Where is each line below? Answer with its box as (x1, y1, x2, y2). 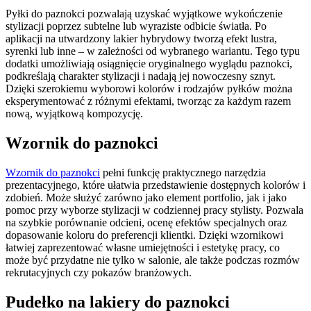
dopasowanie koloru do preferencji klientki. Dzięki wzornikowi (6, 228, 283, 241)
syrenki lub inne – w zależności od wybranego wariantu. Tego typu (6, 45, 300, 58)
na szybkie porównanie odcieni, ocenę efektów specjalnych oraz (6, 216, 287, 228)
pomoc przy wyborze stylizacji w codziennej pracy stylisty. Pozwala (6, 203, 303, 216)
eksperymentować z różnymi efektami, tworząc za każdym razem (6, 95, 291, 108)
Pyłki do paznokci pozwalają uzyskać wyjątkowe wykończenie (6, 8, 283, 20)
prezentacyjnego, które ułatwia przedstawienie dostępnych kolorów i (6, 178, 305, 191)
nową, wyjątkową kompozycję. (6, 108, 143, 120)
